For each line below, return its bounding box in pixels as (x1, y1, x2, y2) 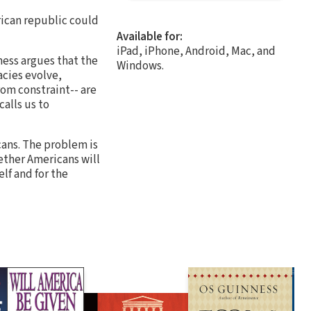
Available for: (117, 28, 183, 45)
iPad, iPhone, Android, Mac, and (117, 42, 276, 60)
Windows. (117, 57, 164, 74)
